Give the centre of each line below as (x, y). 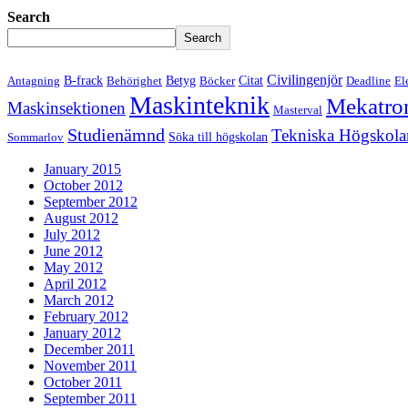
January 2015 (82, 168)
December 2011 (89, 349)
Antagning (34, 81)
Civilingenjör (305, 79)
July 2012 (72, 234)
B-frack (83, 80)
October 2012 (83, 185)
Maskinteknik (199, 105)
